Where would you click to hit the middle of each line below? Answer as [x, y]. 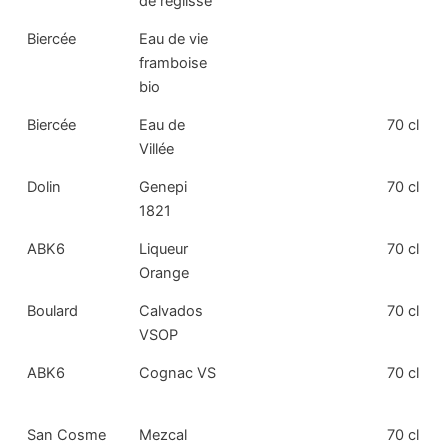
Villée [157, 149]
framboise [173, 63]
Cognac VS [178, 373]
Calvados [171, 311]
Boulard [53, 311]
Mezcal [163, 435]
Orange [164, 273]
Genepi [163, 187]
